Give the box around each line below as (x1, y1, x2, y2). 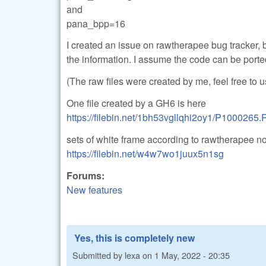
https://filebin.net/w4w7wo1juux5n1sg (66, 146, 224, 160)
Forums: (66, 168, 107, 182)
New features (66, 182, 122, 197)
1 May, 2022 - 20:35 (154, 248, 230, 261)
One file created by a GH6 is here (66, 96, 206, 110)
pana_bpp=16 (66, 16, 125, 30)
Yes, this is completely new (74, 230, 195, 245)
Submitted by (72, 248, 125, 261)
